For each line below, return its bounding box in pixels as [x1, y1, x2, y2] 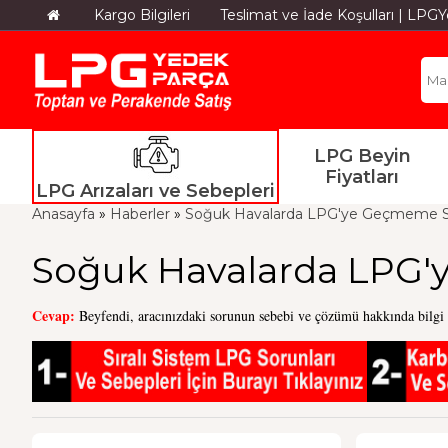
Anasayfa [32, 205, 95, 224]
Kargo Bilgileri [94, 6, 190, 24]
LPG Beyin [313, 144, 411, 167]
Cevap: [32, 305, 75, 327]
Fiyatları [325, 165, 400, 188]
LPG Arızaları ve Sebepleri [36, 180, 276, 203]
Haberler [110, 205, 170, 224]
